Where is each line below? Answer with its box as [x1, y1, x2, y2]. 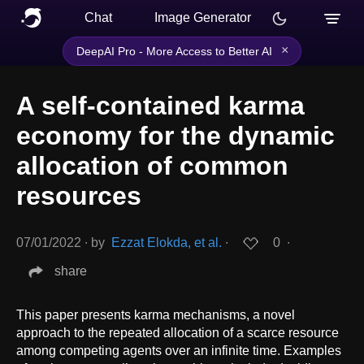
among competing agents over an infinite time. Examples [16, 343, 341, 357]
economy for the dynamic [16, 121, 335, 151]
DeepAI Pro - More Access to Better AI [76, 45, 272, 58]
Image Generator [154, 11, 251, 24]
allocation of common [16, 151, 288, 181]
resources [16, 181, 141, 211]
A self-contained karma [16, 91, 305, 121]
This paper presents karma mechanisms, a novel [16, 307, 295, 322]
